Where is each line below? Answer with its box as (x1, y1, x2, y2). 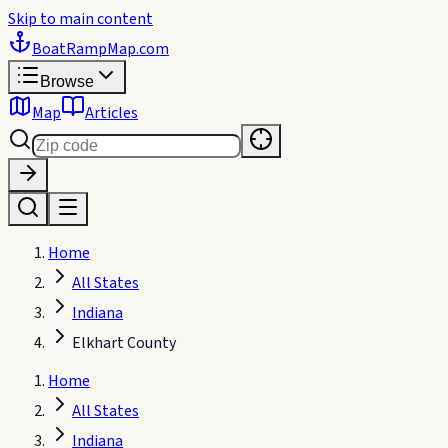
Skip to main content (8, 8, 153, 30)
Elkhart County (72, 332, 176, 354)
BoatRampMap (32, 38, 136, 60)
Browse (40, 73, 94, 90)
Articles (85, 102, 138, 124)
